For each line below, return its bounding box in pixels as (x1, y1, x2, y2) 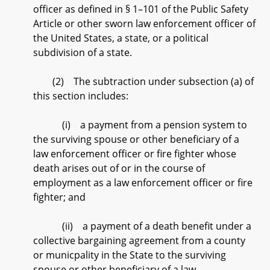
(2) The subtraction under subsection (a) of (33, 75, 254, 88)
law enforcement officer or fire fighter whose (33, 147, 236, 160)
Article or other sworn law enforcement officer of (33, 17, 256, 30)
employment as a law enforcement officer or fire (33, 176, 253, 189)
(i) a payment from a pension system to (33, 118, 247, 131)
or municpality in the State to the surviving (33, 248, 226, 262)
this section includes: (33, 89, 128, 102)
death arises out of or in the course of (33, 162, 205, 175)
